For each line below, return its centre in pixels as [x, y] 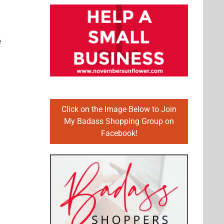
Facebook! [119, 133]
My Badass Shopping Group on [119, 121]
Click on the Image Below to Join [119, 109]
